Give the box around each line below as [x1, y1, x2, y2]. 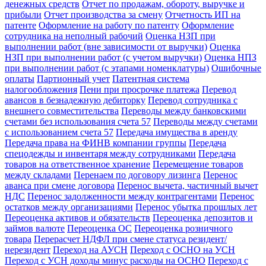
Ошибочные [211, 63, 261, 73]
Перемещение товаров [153, 159, 243, 169]
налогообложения [5, 84, 77, 94]
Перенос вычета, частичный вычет [117, 180, 258, 191]
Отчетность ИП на [165, 9, 240, 20]
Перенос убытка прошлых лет [135, 202, 257, 212]
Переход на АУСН [53, 245, 128, 255]
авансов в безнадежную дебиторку [5, 95, 145, 105]
